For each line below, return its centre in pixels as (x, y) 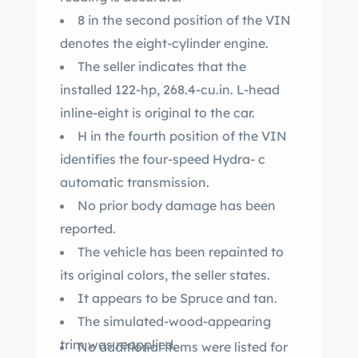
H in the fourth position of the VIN (182, 136)
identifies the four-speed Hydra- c (163, 159)
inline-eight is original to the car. (157, 113)
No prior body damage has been (177, 205)
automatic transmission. (135, 182)
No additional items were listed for (183, 347)
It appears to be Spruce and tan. (252, 298)
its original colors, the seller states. (165, 275)
